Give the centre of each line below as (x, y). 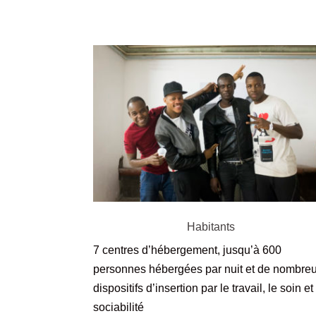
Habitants (211, 226)
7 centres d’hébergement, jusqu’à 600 (187, 250)
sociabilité (119, 307)
